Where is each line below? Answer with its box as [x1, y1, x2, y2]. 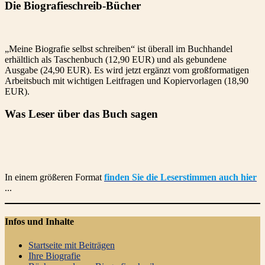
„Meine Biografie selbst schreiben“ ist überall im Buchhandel [5, 43, 232, 54]
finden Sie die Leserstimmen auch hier [104, 172, 257, 182]
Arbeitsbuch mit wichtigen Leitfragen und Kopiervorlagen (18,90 [5, 75, 248, 86]
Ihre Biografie [28, 250, 80, 261]
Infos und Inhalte [5, 216, 74, 227]
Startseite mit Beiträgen [28, 240, 115, 250]
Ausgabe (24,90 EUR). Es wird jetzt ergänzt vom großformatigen [5, 64, 249, 75]
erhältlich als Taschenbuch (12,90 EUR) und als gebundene [5, 54, 227, 64]
